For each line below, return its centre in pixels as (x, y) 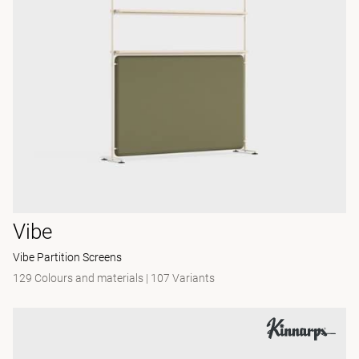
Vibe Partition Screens (67, 257)
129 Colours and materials (79, 278)
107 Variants (183, 278)
